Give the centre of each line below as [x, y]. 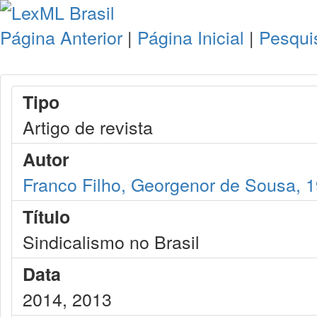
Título [46, 217]
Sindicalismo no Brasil [111, 241]
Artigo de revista [88, 127]
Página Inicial [191, 37]
